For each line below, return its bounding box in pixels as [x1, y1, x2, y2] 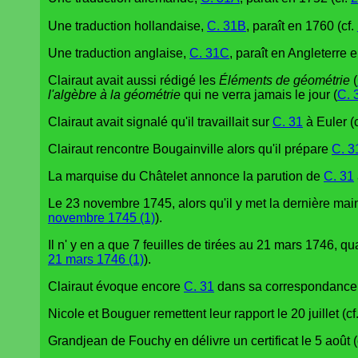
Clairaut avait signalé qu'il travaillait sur [48, 114, 272, 129]
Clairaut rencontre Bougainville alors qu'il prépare [48, 141, 332, 156]
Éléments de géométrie [219, 73, 350, 87]
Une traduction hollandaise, [48, 18, 207, 33]
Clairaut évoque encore [48, 279, 184, 293]
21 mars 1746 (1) [48, 252, 144, 266]
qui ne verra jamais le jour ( [181, 87, 337, 101]
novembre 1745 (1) [48, 210, 155, 225]
